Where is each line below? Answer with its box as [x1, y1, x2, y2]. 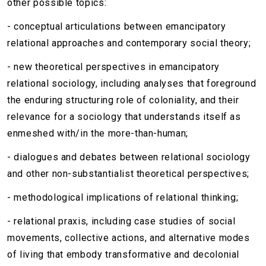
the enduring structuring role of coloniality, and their [7, 94, 239, 106]
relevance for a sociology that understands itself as [7, 111, 241, 123]
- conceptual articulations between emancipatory [7, 21, 226, 33]
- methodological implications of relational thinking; [7, 192, 239, 204]
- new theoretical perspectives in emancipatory [7, 61, 220, 73]
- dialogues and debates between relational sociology [7, 151, 251, 163]
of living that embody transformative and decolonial [7, 249, 240, 261]
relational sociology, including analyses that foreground [7, 78, 256, 90]
